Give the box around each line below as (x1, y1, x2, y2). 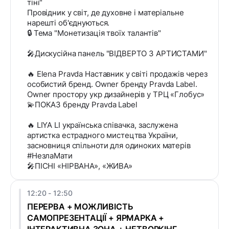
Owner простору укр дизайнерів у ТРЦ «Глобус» (27, 89, 205, 100)
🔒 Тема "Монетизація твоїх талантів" (27, 28, 161, 38)
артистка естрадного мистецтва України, (27, 130, 178, 141)
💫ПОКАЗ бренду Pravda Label (27, 100, 138, 110)
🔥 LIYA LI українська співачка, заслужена (27, 120, 178, 130)
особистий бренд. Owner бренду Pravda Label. (27, 79, 197, 89)
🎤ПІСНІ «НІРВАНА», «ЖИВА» (27, 161, 132, 171)
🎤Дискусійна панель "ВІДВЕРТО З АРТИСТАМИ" (27, 49, 207, 59)
